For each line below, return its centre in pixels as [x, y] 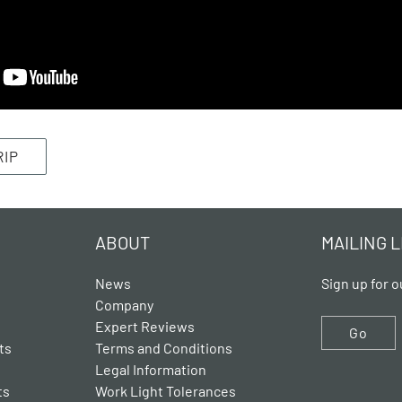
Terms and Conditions [163, 348]
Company [124, 305]
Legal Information [150, 370]
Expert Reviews [144, 327]
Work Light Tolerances [165, 391]
